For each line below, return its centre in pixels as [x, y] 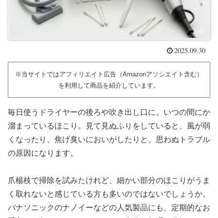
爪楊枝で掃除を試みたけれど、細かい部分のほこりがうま [109, 181]
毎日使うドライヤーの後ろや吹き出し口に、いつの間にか [109, 112]
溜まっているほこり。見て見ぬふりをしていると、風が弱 [109, 126]
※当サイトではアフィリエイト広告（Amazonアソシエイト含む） [109, 74]
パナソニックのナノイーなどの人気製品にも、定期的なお [109, 208]
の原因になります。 [43, 153]
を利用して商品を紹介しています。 [109, 85]
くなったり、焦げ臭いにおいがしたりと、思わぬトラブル [109, 139]
